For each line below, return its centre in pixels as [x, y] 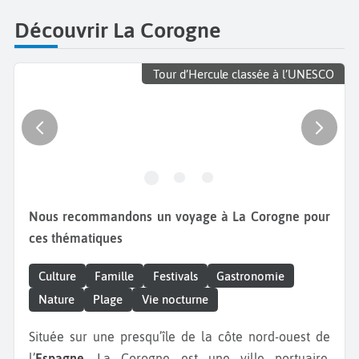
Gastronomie [251, 276]
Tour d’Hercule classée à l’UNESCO [243, 74]
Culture [57, 276]
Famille [115, 276]
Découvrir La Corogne [118, 30]
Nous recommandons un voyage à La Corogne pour [34, 217]
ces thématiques [76, 238]
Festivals [175, 276]
